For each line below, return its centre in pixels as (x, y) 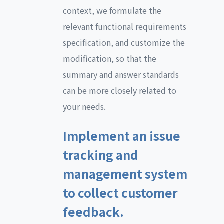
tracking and (101, 155)
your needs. (84, 106)
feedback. (93, 212)
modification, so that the (110, 58)
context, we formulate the (112, 10)
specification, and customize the (124, 42)
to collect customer (120, 193)
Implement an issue (122, 136)
